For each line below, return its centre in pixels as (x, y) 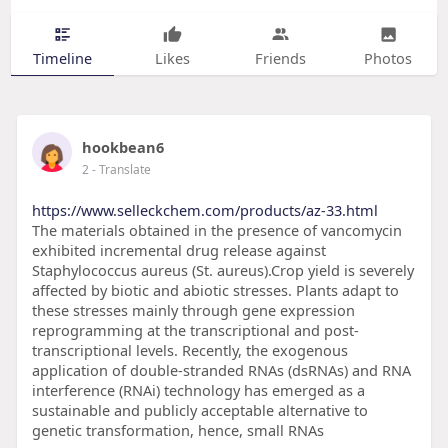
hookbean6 (122, 147)
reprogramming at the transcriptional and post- (195, 330)
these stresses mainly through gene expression (193, 310)
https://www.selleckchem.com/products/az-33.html (204, 210)
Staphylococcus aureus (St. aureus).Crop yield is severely (222, 270)
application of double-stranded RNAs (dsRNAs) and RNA (221, 370)
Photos (388, 57)
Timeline (62, 57)
